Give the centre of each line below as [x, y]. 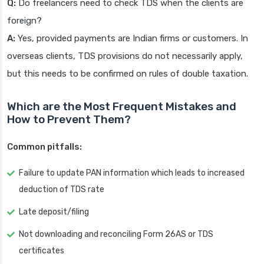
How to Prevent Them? [69, 120]
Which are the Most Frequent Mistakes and [122, 107]
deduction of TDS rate [62, 190]
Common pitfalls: [44, 147]
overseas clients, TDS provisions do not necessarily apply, [125, 56]
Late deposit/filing [54, 212]
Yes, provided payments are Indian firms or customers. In [132, 39]
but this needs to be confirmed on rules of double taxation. [128, 74]
